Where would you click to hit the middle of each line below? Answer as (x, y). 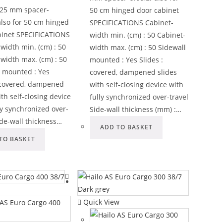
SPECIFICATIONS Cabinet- (131, 22)
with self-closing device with (136, 84)
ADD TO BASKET (126, 127)
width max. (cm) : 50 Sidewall (138, 47)
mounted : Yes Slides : (126, 59)
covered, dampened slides (133, 72)
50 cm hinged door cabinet (134, 10)
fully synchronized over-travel (139, 97)
